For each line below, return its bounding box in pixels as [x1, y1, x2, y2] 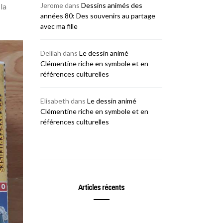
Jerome [40, 1, 63, 9]
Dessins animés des [81, 1, 142, 9]
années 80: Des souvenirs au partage [40, 11, 155, 20]
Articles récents [78, 182, 124, 193]
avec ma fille [40, 22, 78, 30]
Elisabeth [40, 97, 69, 105]
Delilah [40, 49, 61, 57]
